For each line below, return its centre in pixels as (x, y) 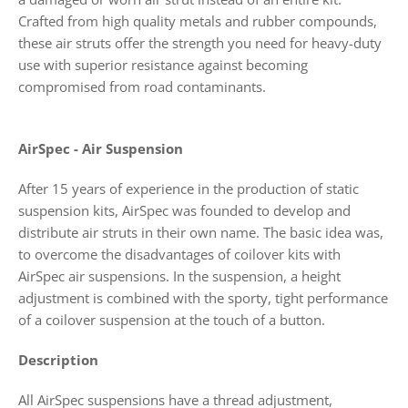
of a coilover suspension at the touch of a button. (172, 320)
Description (58, 360)
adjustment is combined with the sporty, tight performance (203, 298)
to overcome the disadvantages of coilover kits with (179, 254)
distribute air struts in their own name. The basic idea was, (201, 232)
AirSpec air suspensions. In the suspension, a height (179, 276)
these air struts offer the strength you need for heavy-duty (200, 43)
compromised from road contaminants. (144, 87)
